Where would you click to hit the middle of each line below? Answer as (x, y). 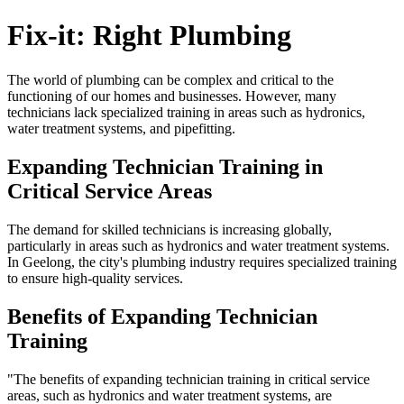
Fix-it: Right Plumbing (149, 36)
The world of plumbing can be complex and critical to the (170, 79)
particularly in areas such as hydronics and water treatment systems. (198, 245)
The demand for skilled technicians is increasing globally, (170, 229)
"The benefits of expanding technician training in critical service (188, 379)
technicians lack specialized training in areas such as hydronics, (186, 112)
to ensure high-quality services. (95, 278)
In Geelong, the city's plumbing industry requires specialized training (202, 262)
